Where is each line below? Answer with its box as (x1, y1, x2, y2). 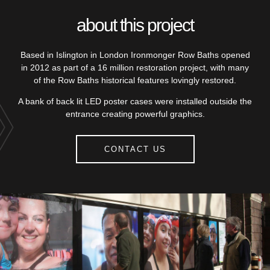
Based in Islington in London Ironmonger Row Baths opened (20, 50, 250, 60)
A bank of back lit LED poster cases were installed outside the (18, 96, 252, 107)
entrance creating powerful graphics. (65, 109, 205, 119)
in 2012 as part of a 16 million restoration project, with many (21, 63, 249, 73)
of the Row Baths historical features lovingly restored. (34, 75, 236, 86)
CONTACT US (104, 145, 166, 154)
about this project (77, 15, 193, 36)
